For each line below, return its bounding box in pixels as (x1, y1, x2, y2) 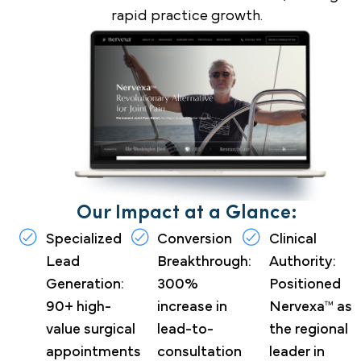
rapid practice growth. (111, 8, 263, 23)
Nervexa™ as (268, 299, 352, 314)
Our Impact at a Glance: (77, 196, 297, 224)
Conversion (157, 231, 233, 247)
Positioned (268, 276, 341, 292)
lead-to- (157, 322, 214, 337)
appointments (45, 344, 141, 359)
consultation (157, 344, 243, 359)
